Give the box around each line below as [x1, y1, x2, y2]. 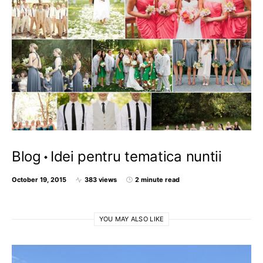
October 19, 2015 [12, 176, 66, 184]
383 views [85, 176, 117, 184]
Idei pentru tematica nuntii [50, 148, 222, 165]
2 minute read [135, 176, 180, 184]
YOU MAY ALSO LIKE [99, 215, 164, 223]
